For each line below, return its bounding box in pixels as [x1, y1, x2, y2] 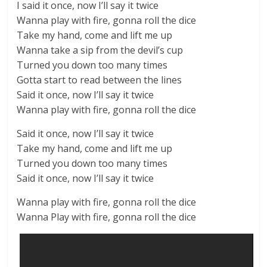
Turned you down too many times [17, 157, 168, 170]
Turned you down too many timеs [17, 58, 168, 72]
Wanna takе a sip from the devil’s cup [17, 44, 184, 57]
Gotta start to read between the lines [17, 73, 182, 86]
